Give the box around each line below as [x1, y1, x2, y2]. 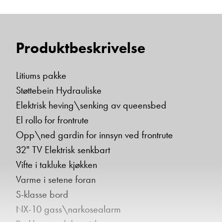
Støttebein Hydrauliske [16, 84, 102, 97]
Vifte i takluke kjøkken [16, 158, 97, 171]
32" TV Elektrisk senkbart [16, 143, 110, 156]
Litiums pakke [16, 69, 66, 82]
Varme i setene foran [16, 173, 96, 186]
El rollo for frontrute [16, 113, 89, 126]
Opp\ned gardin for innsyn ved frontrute [16, 128, 173, 141]
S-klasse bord [16, 188, 68, 201]
